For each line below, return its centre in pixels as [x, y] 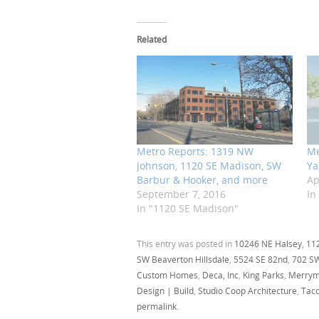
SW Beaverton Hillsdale [183, 260]
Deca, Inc [220, 275]
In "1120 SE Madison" [188, 209]
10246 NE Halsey [268, 244]
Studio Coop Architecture [247, 291]
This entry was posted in [185, 244]
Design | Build [165, 291]
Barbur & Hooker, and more [202, 180]
